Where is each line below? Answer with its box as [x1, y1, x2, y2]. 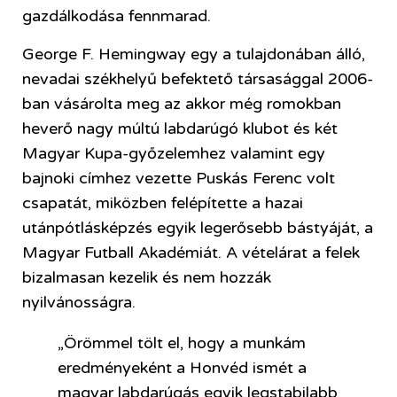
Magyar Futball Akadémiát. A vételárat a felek [22, 242, 360, 262]
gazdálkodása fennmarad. [22, 6, 211, 27]
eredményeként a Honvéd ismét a [58, 357, 307, 378]
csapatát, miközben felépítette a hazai [22, 192, 303, 213]
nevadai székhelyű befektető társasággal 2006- [22, 68, 373, 89]
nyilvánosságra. [22, 292, 136, 312]
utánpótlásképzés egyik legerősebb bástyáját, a [22, 217, 373, 237]
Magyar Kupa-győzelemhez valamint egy [22, 143, 325, 163]
